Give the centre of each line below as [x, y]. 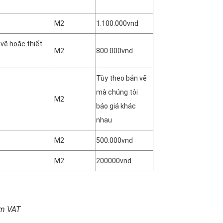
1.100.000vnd [117, 23]
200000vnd [114, 161]
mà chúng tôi [117, 92]
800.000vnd [114, 51]
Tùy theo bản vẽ [121, 78]
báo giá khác [116, 106]
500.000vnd [114, 140]
